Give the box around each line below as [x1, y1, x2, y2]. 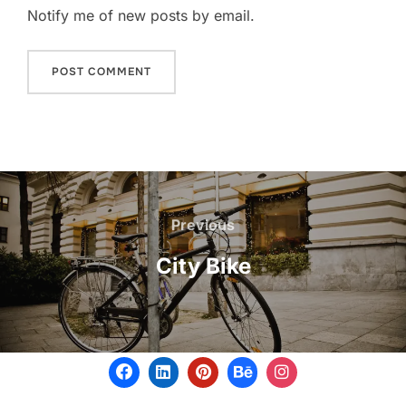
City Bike [155, 252, 251, 279]
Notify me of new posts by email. [27, 5, 255, 24]
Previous [171, 215, 235, 234]
